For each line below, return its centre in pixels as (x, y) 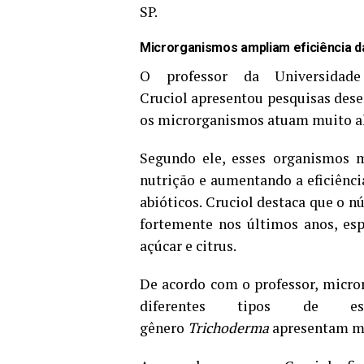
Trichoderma (228, 328)
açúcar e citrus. (188, 246)
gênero (164, 328)
